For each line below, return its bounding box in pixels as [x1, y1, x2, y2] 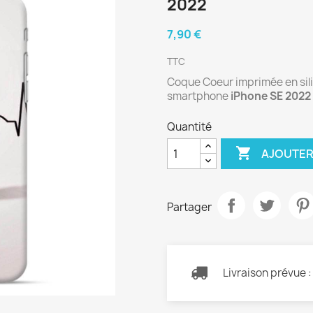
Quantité [167, 119, 212, 135]
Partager [167, 199, 212, 214]
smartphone [167, 89, 231, 104]
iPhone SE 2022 [231, 89, 311, 104]
